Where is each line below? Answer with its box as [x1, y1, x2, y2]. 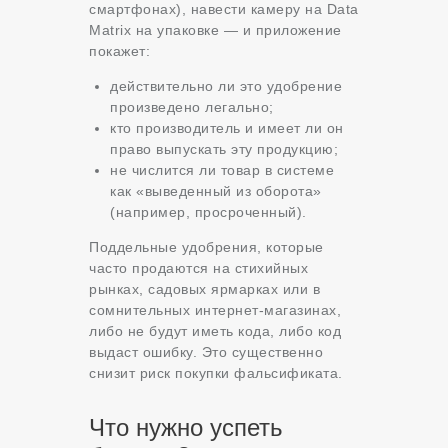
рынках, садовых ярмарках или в [89, 281, 320, 298]
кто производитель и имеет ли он [110, 120, 344, 137]
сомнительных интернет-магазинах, [89, 302, 341, 319]
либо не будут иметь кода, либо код [89, 323, 341, 340]
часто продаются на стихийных [89, 260, 308, 277]
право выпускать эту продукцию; [110, 141, 338, 158]
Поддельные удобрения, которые [89, 239, 324, 256]
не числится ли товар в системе [110, 162, 334, 179]
